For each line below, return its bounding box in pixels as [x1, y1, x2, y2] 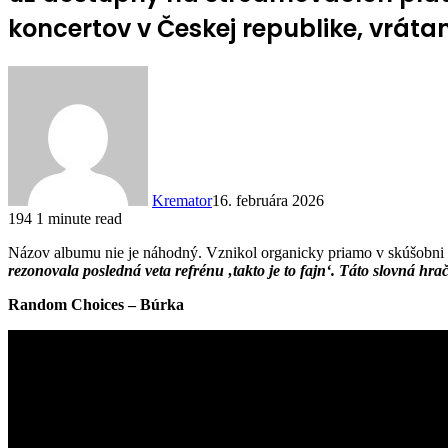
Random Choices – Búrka [8, 295, 184, 313]
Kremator [152, 191, 212, 209]
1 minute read [36, 209, 122, 227]
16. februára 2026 [212, 191, 324, 209]
